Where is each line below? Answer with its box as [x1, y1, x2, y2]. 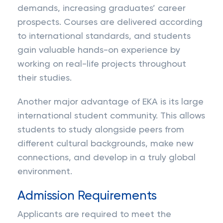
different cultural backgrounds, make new [17, 139, 194, 148]
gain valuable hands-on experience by [17, 46, 180, 55]
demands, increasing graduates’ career [17, 4, 186, 13]
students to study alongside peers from [17, 125, 184, 134]
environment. [17, 167, 72, 176]
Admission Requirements [17, 190, 157, 203]
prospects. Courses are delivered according [17, 18, 203, 27]
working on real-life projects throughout [17, 60, 186, 69]
